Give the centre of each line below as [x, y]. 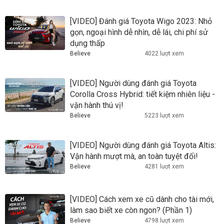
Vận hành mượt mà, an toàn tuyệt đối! [134, 156]
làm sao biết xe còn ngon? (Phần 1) [131, 210]
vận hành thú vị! [97, 105]
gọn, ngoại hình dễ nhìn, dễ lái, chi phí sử [139, 32]
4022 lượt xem [164, 54]
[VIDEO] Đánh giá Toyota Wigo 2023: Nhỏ [141, 21]
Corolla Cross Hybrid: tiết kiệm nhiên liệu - [142, 94]
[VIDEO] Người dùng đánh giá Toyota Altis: [143, 145]
